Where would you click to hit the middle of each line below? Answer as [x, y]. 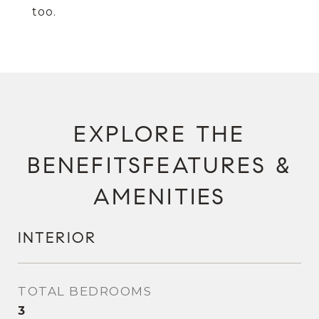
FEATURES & [218, 165]
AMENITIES [159, 197]
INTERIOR [57, 238]
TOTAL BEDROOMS [85, 291]
